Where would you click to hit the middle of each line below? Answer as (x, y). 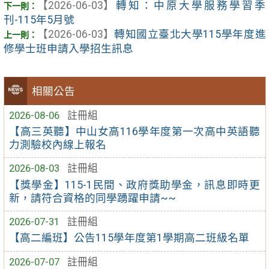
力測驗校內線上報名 (58, 144)
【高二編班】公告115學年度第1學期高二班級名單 (129, 238)
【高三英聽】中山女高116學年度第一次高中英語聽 (134, 131)
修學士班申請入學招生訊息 (68, 48)
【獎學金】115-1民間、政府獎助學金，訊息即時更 (134, 185)
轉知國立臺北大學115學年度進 (190, 34)
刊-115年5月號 (39, 20)
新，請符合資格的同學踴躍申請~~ (93, 198)
